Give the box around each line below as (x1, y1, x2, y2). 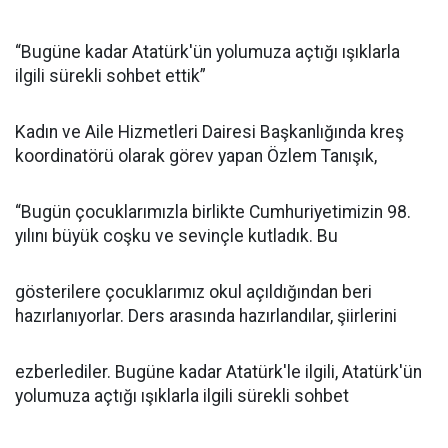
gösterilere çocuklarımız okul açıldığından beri (15, 282, 372, 302)
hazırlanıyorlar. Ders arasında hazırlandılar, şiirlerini (15, 306, 397, 326)
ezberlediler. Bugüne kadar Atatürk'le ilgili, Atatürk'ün (15, 362, 422, 382)
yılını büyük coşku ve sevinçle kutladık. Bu (15, 226, 338, 246)
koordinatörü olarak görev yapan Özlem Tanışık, (15, 146, 377, 166)
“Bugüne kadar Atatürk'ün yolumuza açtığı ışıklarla (15, 42, 400, 62)
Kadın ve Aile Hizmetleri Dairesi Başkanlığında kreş (15, 122, 404, 142)
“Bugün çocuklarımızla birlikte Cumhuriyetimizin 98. (15, 202, 411, 222)
